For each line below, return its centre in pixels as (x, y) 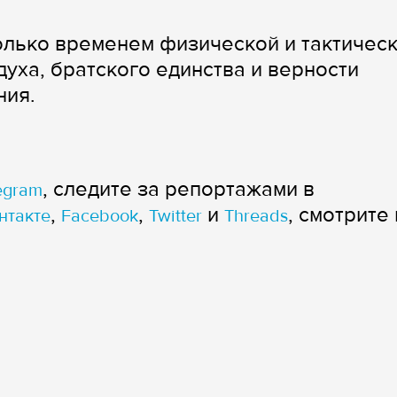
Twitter (175, 217)
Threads (256, 217)
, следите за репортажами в (179, 190)
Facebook (100, 217)
